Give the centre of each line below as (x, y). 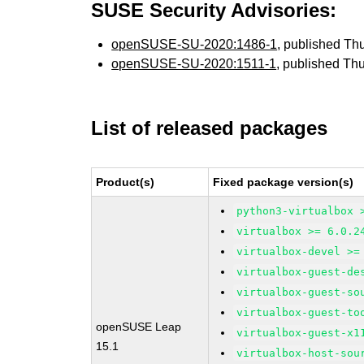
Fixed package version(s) (284, 182)
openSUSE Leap (139, 327)
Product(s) (126, 182)
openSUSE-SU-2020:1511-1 (194, 64)
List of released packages (210, 128)
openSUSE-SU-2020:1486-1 (195, 44)
